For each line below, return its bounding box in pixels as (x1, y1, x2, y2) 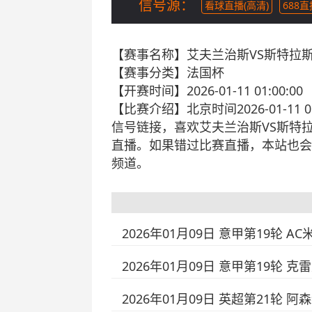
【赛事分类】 (111, 64, 187, 81)
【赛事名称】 (111, 46, 187, 63)
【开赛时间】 (111, 82, 187, 99)
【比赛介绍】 (111, 100, 187, 117)
